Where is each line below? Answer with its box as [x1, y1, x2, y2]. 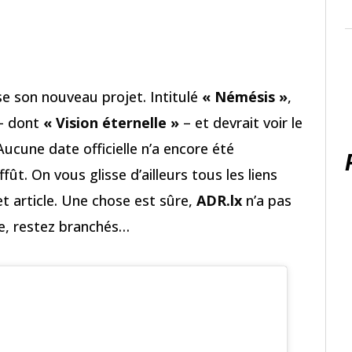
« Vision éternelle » [43, 112, 179, 132]
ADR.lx [196, 190, 242, 210]
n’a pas [242, 190, 291, 210]
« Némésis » [202, 86, 288, 106]
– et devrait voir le [179, 112, 302, 132]
